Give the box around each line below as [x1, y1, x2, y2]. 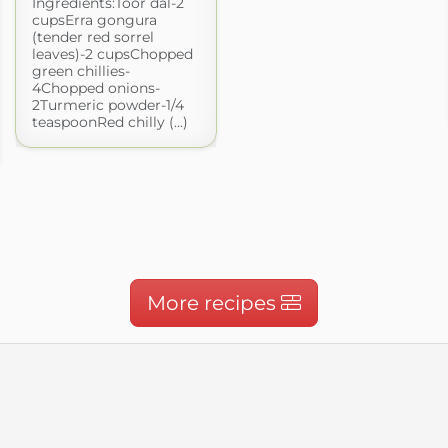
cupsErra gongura [31, 10, 157, 29]
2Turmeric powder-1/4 [31, 95, 184, 114]
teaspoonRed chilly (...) [31, 112, 188, 131]
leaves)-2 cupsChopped [31, 44, 193, 63]
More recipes [147, 290, 281, 315]
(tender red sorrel [31, 27, 154, 46]
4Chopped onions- [31, 78, 160, 97]
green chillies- [31, 61, 130, 80]
